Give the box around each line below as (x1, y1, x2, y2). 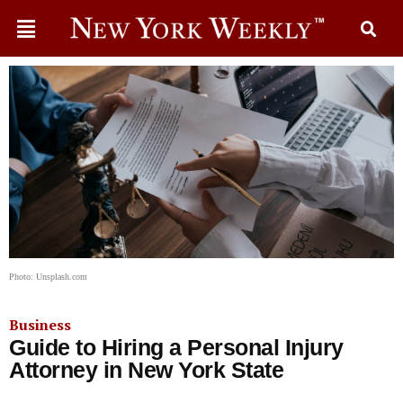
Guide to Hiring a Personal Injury (9, 335, 344, 360)
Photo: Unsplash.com (9, 272, 87, 282)
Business (9, 315, 71, 335)
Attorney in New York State (9, 357, 283, 382)
